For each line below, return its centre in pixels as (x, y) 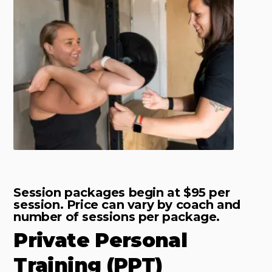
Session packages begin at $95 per (122, 193)
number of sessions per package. (117, 217)
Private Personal (100, 240)
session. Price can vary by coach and (127, 205)
